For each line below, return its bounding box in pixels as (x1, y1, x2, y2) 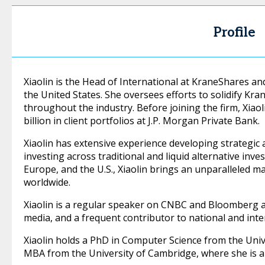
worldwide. (24, 176, 70, 189)
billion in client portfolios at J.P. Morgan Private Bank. (24, 114, 260, 127)
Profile (214, 25, 256, 40)
